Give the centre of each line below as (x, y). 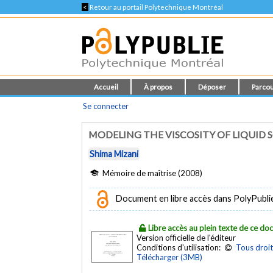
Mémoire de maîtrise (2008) (152, 173)
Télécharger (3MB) (170, 257)
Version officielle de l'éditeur (186, 237)
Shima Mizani (114, 154)
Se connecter (106, 106)
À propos (158, 87)
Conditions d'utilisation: (180, 247)
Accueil (106, 87)
